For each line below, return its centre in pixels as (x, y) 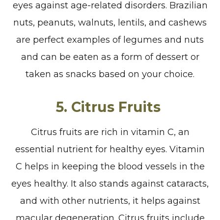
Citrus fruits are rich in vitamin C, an (110, 132)
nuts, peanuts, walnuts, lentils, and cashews (110, 22)
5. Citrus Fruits (108, 107)
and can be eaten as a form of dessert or (110, 57)
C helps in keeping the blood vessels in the (110, 166)
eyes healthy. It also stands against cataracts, (110, 183)
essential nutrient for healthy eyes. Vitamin (110, 149)
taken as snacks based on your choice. (110, 74)
